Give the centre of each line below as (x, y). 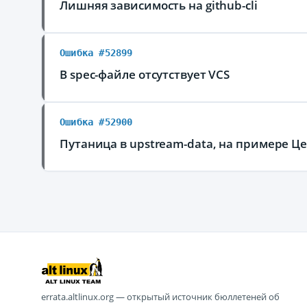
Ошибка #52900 (96, 122)
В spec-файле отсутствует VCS (145, 74)
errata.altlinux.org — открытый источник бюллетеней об (160, 297)
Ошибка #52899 (96, 53)
